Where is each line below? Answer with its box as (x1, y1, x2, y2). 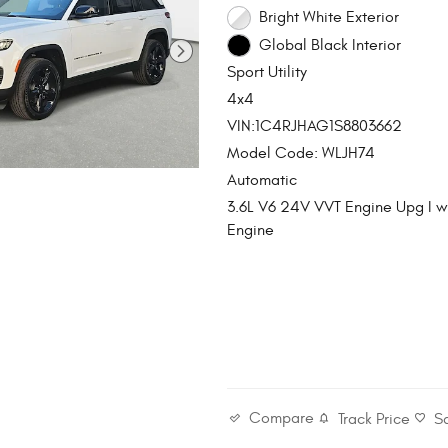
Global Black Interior (258, 35, 401, 54)
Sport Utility (227, 63, 308, 82)
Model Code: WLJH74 (227, 144, 376, 163)
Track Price (338, 409, 411, 428)
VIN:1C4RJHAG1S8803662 (227, 117, 403, 136)
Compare (249, 409, 315, 428)
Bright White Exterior (258, 8, 399, 27)
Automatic (227, 171, 298, 190)
